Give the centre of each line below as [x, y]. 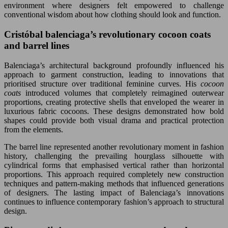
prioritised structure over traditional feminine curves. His [102, 83]
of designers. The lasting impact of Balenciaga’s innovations [114, 192]
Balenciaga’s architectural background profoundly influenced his [114, 65]
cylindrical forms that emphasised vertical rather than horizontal [114, 165]
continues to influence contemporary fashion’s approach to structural [114, 202]
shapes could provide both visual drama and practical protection [114, 120]
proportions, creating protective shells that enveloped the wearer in [114, 102]
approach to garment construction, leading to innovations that [114, 74]
